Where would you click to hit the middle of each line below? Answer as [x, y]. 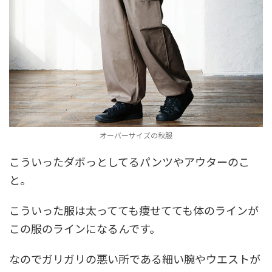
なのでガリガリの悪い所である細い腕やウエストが [135, 258]
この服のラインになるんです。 [85, 228]
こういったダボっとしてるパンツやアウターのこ [129, 161]
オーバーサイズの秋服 [136, 135]
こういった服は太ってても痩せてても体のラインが [134, 210]
